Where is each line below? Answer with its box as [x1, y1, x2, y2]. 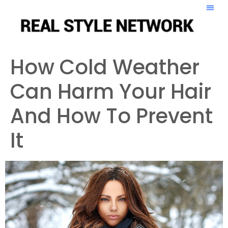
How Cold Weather [10, 53, 199, 81]
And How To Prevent [10, 102, 213, 130]
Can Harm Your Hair [10, 77, 211, 106]
